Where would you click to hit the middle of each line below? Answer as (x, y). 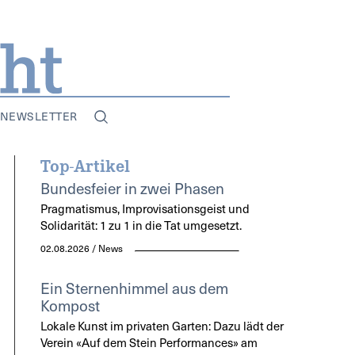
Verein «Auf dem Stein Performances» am (149, 342)
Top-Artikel (85, 165)
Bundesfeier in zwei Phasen (132, 187)
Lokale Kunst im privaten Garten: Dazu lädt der (162, 325)
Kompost (70, 305)
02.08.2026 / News (81, 248)
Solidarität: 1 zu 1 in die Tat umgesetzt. (141, 225)
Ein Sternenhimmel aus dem (134, 287)
